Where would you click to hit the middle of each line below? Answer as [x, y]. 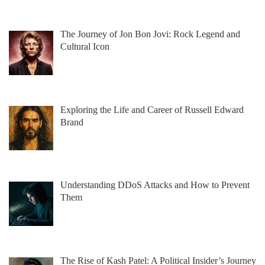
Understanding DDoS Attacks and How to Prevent [155, 185]
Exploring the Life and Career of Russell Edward [152, 109]
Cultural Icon [85, 46]
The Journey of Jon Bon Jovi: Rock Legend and [150, 34]
